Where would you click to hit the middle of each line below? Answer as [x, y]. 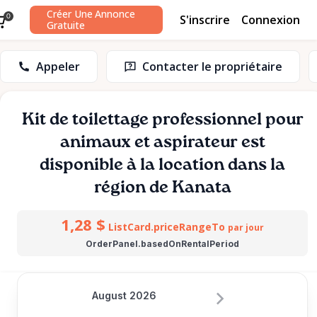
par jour [246, 227]
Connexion [271, 19]
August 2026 [124, 295]
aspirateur [195, 142]
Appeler [58, 67]
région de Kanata [162, 188]
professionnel [207, 120]
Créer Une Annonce [91, 14]
